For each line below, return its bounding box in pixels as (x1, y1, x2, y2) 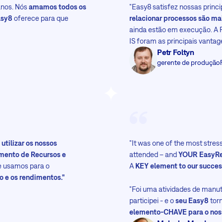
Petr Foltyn (157, 48, 194, 57)
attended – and (129, 150, 179, 159)
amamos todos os (27, 2, 87, 11)
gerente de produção (157, 58, 221, 67)
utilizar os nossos (1, 138, 57, 147)
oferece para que (12, 14, 69, 23)
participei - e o (129, 196, 176, 205)
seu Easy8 (175, 196, 209, 205)
